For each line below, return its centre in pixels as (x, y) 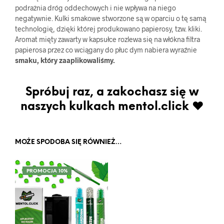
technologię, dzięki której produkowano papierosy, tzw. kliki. (108, 28)
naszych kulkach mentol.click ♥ (112, 107)
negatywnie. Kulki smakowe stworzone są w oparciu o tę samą (110, 18)
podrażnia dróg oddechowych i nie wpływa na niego (95, 7)
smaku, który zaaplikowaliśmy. (65, 60)
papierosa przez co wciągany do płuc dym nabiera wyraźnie (106, 49)
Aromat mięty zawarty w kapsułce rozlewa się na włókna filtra (107, 39)
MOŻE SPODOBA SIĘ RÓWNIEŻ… (68, 142)
